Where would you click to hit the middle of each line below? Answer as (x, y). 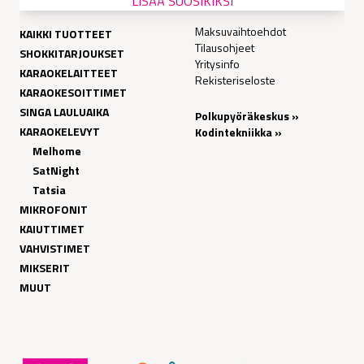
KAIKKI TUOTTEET (66, 34)
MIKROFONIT (54, 210)
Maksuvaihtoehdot (240, 32)
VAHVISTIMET (55, 249)
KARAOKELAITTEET (69, 73)
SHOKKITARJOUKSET (72, 54)
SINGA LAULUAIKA (64, 112)
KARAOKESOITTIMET (73, 93)
